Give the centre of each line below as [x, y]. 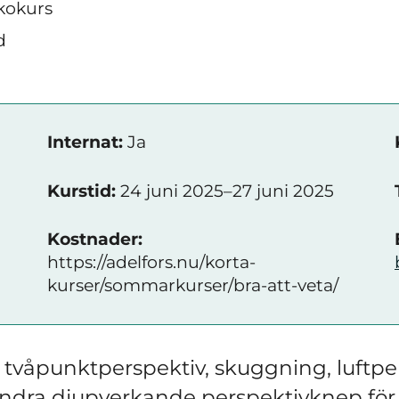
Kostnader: [95, 239]
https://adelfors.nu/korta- [151, 262]
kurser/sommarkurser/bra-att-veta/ [193, 285]
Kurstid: [81, 191]
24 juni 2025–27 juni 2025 [225, 191]
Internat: [85, 142]
